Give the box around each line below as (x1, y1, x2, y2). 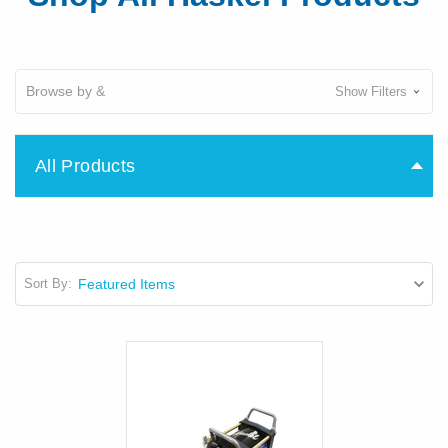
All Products (35, 155, 136, 176)
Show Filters (334, 83, 411, 99)
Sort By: (23, 276, 72, 292)
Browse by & (26, 82, 105, 99)
